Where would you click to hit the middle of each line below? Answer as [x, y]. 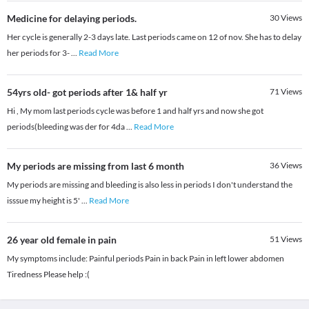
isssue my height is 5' [44, 201]
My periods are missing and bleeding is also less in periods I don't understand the [150, 185]
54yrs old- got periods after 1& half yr [87, 92]
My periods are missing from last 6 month [96, 166]
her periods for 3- [39, 53]
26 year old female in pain [62, 240]
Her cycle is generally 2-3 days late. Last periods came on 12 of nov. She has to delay [154, 37]
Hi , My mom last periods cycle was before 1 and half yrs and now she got [135, 111]
